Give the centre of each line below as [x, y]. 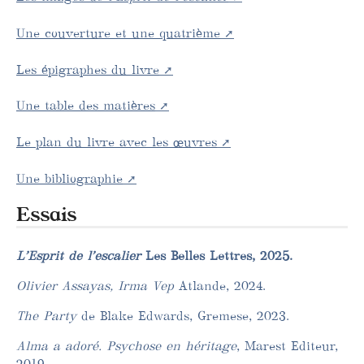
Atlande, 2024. [220, 286]
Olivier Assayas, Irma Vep [95, 286]
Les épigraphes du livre [88, 69]
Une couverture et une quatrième [118, 32]
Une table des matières [86, 106]
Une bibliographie [69, 178]
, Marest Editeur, [287, 346]
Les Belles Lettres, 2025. [217, 255]
